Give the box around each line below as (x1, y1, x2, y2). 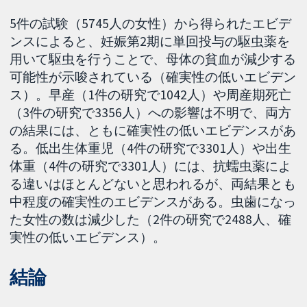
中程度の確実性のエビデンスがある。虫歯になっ (10, 193, 297, 210)
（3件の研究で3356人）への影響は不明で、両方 (10, 104, 292, 121)
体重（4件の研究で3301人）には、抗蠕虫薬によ (10, 158, 292, 174)
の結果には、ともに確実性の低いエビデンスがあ (10, 122, 297, 138)
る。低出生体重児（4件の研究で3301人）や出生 (10, 140, 292, 156)
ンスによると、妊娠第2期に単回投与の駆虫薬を (10, 33, 291, 49)
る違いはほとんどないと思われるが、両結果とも (10, 175, 297, 192)
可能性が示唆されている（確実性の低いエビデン (10, 69, 297, 85)
